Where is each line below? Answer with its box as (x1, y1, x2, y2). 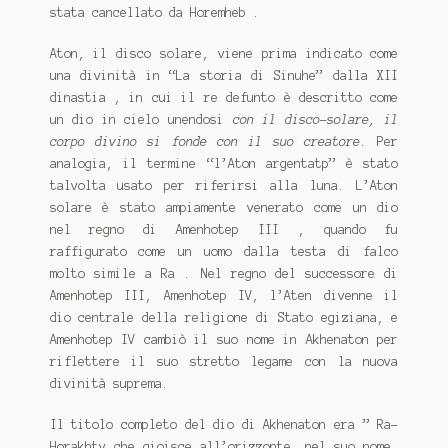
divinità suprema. (49, 377, 169, 391)
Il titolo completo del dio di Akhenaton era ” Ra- (49, 418, 399, 432)
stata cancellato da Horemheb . (49, 5, 260, 19)
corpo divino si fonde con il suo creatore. (49, 135, 368, 149)
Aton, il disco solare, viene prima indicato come (49, 47, 399, 61)
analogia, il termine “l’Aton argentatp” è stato (49, 157, 399, 171)
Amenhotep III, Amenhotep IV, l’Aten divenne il (49, 289, 399, 303)
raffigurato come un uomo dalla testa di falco (49, 245, 399, 259)
